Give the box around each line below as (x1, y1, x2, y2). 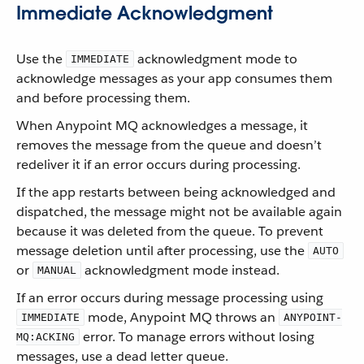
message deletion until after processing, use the (16, 242, 308, 259)
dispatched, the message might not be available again (16, 203, 342, 220)
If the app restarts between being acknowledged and (16, 184, 336, 201)
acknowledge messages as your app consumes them (16, 70, 332, 87)
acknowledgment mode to (134, 50, 297, 67)
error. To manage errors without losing (80, 328, 314, 345)
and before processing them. (16, 89, 190, 106)
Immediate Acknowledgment (16, 2, 273, 24)
